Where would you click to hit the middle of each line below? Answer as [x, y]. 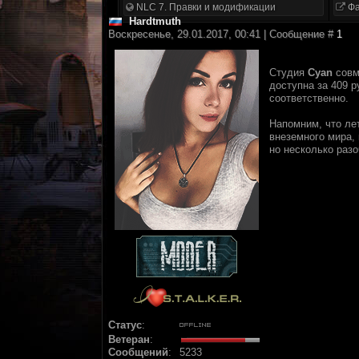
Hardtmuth [155, 21]
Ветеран [129, 339]
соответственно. [309, 98]
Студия [288, 73]
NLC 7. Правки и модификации [205, 7]
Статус [125, 325]
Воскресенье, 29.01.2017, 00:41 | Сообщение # [222, 34]
